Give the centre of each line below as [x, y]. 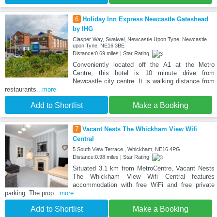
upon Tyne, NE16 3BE [98, 46]
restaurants [21, 90]
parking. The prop [29, 193]
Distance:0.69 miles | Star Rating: [112, 54]
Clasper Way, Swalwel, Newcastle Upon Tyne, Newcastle [139, 39]
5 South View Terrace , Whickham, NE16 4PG [126, 149]
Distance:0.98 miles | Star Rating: [112, 157]
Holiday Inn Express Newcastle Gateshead [145, 19]
